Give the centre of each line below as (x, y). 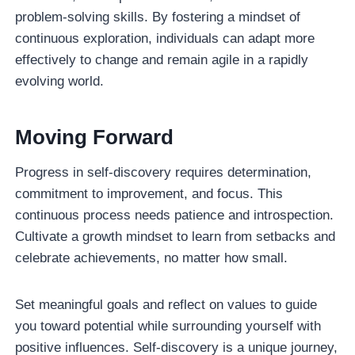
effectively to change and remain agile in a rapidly (162, 59)
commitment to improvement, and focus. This (149, 193)
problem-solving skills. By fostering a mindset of (158, 17)
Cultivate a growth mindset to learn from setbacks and (176, 236)
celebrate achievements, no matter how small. (154, 258)
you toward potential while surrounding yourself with (168, 326)
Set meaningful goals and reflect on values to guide (166, 304)
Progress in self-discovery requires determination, (164, 172)
